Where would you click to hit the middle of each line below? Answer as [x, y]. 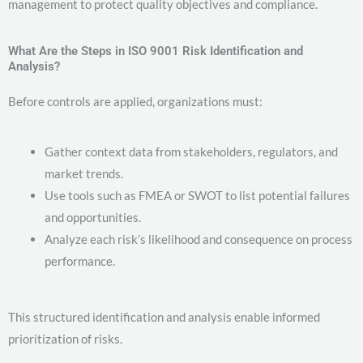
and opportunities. [93, 217]
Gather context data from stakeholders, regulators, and [191, 151]
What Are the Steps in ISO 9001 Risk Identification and [156, 51]
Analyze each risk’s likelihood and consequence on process [199, 239]
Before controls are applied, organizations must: [135, 101]
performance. [80, 261]
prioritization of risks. [65, 339]
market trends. [84, 173]
